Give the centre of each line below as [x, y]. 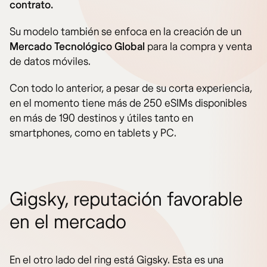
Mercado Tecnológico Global [78, 47]
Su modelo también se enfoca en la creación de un [125, 32]
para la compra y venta [200, 47]
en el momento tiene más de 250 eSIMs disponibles [128, 103]
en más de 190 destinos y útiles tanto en [101, 118]
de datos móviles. [50, 62]
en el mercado [68, 222]
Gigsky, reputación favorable [126, 200]
